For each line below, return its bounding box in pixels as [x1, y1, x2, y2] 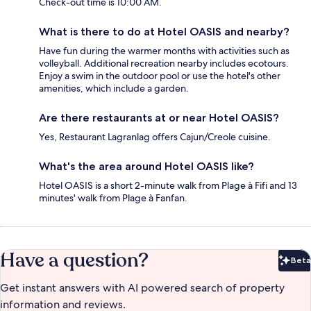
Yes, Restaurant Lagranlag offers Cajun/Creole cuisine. [39, 131, 271, 144]
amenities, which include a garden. [39, 82, 189, 95]
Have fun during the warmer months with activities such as [39, 44, 289, 58]
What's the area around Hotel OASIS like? [39, 160, 254, 174]
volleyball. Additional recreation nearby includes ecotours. [39, 57, 289, 70]
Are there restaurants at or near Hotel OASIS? [39, 111, 279, 125]
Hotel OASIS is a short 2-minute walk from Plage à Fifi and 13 [39, 179, 297, 192]
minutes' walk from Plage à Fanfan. [39, 192, 187, 205]
